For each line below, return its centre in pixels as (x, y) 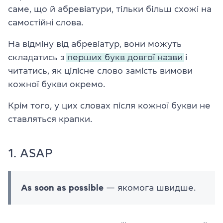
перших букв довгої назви (125, 57)
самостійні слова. (46, 22)
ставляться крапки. (50, 119)
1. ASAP (30, 153)
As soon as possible (62, 187)
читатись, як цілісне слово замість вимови (100, 70)
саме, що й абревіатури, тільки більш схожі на (110, 9)
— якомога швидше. (150, 187)
